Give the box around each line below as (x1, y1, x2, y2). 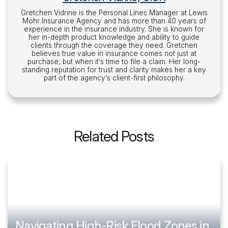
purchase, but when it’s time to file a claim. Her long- (27, 58, 201, 66)
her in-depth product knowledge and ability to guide (28, 33, 199, 41)
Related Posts (74, 127, 154, 145)
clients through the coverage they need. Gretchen (31, 41, 197, 49)
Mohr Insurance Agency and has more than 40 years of (22, 17, 206, 25)
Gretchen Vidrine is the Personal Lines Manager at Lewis (20, 9, 208, 17)
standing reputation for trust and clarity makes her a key (22, 66, 206, 74)
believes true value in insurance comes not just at (32, 49, 196, 58)
